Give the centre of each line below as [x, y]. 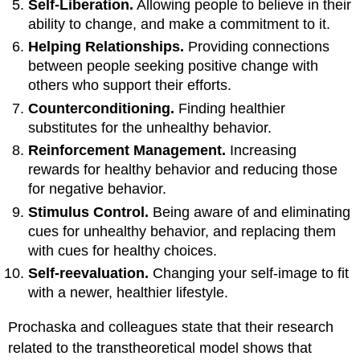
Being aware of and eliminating [250, 212]
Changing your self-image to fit [249, 273]
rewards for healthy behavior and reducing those [183, 170]
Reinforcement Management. [127, 151]
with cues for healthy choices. [123, 250]
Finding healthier [230, 108]
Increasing [262, 151]
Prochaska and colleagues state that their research [171, 327]
